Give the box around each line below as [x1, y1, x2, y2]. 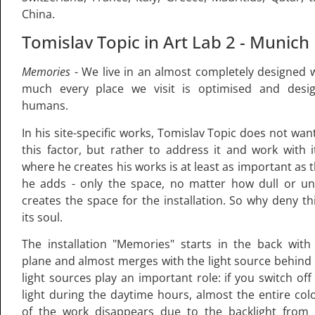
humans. [22, 98, 68, 114]
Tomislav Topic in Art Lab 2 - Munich [22, 30, 309, 54]
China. [22, 6, 55, 22]
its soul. [22, 209, 63, 225]
